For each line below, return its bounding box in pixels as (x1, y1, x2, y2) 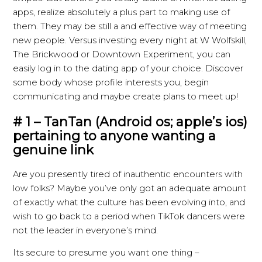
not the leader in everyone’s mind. (13, 225, 158, 236)
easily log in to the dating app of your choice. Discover (13, 63, 244, 74)
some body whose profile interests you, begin (13, 77, 209, 88)
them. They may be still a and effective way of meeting (13, 21, 247, 32)
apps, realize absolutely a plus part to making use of (13, 7, 230, 18)
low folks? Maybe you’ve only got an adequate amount (13, 182, 247, 194)
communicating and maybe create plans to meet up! (13, 91, 239, 102)
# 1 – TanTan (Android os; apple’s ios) (13, 113, 248, 129)
